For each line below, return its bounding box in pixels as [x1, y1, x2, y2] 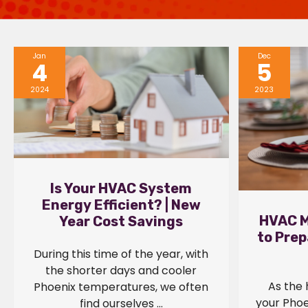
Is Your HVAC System [50, 179, 192, 197]
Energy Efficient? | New [41, 196, 201, 213]
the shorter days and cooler [45, 262, 197, 278]
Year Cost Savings [59, 212, 184, 230]
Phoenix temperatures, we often [34, 278, 209, 295]
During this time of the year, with [34, 245, 209, 262]
